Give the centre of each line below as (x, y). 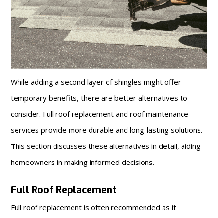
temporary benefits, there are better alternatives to (99, 98)
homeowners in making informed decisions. (83, 162)
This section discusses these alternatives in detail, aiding (106, 146)
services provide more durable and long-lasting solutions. (107, 130)
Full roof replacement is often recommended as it (94, 207)
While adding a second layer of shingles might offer (96, 82)
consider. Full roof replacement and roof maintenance (100, 114)
